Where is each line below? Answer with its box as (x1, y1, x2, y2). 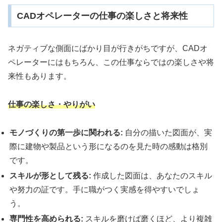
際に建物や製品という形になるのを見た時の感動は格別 (9, 142, 208, 151)
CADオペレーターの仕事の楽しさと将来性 (16, 11, 188, 21)
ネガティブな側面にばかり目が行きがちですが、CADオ (8, 44, 208, 53)
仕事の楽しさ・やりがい (8, 100, 95, 109)
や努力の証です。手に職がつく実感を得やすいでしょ (9, 185, 200, 194)
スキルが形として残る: (9, 171, 92, 180)
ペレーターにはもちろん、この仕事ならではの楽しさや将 (8, 57, 214, 66)
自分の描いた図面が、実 (123, 128, 213, 137)
